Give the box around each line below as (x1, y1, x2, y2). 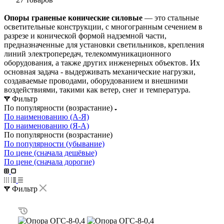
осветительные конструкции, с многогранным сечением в (4, 22, 202, 31)
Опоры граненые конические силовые (4, 13, 142, 22)
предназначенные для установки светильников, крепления (4, 40, 204, 49)
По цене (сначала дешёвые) (4, 148, 97, 157)
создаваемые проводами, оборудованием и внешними (4, 76, 188, 85)
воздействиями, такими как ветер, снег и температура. (4, 85, 190, 94)
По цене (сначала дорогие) (4, 157, 94, 166)
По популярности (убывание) (4, 139, 104, 148)
